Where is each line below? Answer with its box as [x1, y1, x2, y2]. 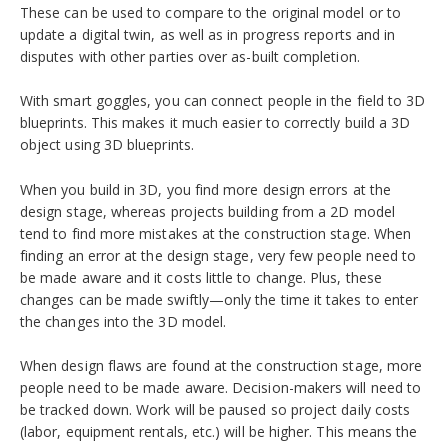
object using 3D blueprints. [20, 135, 198, 155]
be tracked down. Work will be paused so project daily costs [20, 400, 411, 420]
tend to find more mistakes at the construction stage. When [20, 223, 412, 243]
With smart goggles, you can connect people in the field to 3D [20, 91, 426, 111]
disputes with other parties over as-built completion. [20, 47, 364, 67]
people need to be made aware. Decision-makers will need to [20, 378, 422, 398]
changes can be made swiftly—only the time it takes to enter [20, 289, 419, 309]
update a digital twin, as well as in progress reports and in [20, 25, 396, 45]
